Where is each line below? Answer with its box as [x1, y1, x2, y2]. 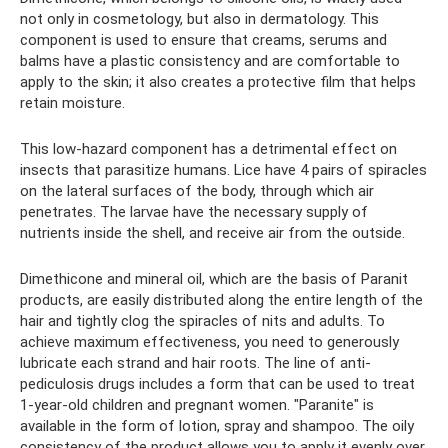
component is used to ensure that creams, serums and [20, 31, 387, 50]
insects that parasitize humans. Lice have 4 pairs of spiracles [20, 161, 427, 180]
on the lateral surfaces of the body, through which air [20, 182, 374, 201]
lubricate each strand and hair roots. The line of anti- [20, 354, 371, 373]
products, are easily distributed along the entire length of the [20, 291, 423, 310]
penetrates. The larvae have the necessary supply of [20, 203, 368, 222]
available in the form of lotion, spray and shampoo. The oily [20, 417, 414, 436]
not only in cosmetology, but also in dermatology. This [20, 10, 379, 29]
